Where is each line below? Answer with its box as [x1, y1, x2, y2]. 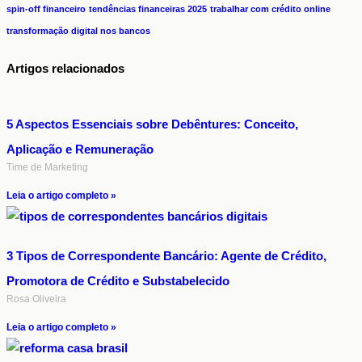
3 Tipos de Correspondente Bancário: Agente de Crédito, [6, 249, 326, 263]
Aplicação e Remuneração [6, 142, 154, 157]
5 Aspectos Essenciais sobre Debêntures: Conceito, [6, 117, 298, 132]
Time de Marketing [6, 162, 88, 174]
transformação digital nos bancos [6, 26, 150, 36]
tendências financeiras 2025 [89, 4, 207, 15]
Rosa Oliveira [6, 293, 66, 305]
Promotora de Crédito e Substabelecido [6, 274, 229, 288]
